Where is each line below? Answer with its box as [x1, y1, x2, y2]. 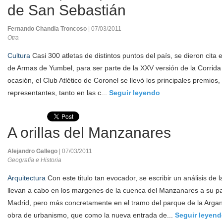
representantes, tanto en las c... [7, 89, 109, 97]
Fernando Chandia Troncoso [7, 25, 88, 32]
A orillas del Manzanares [7, 124, 171, 141]
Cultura [7, 52, 30, 59]
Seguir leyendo [109, 89, 160, 97]
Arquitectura [7, 174, 46, 182]
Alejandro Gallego [7, 148, 59, 155]
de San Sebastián [7, 2, 126, 18]
